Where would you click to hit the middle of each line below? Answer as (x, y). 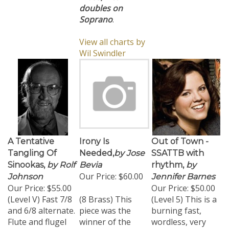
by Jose (129, 148)
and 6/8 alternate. (41, 205)
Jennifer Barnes (183, 171)
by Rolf (60, 160)
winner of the (105, 217)
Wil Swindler (102, 48)
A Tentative (31, 136)
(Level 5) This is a (184, 194)
